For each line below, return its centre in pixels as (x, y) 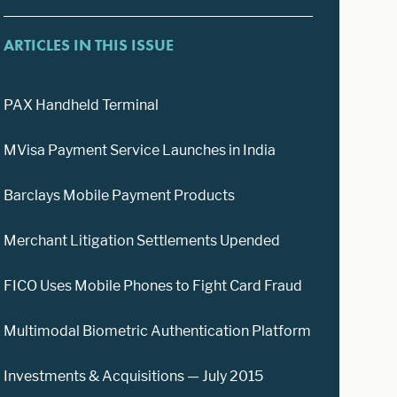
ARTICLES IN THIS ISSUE (89, 44)
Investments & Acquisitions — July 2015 (134, 376)
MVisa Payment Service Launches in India (140, 150)
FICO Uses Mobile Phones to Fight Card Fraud (153, 285)
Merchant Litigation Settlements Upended (142, 240)
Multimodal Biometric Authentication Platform (158, 331)
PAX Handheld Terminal (82, 105)
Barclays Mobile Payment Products (120, 195)
